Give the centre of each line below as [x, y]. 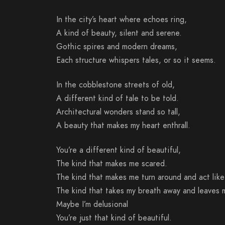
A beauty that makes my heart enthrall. [123, 126]
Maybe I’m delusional [92, 205]
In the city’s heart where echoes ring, [122, 20]
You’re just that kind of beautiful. [114, 218]
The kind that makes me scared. [112, 164]
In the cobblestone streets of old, [116, 85]
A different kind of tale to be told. [118, 99]
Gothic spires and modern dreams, [117, 47]
